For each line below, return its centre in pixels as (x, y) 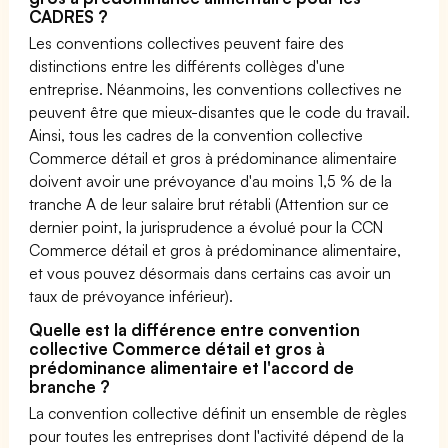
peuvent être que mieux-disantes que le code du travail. (220, 111)
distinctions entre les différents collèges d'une (187, 65)
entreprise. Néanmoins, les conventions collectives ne (216, 88)
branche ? (70, 386)
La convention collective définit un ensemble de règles (218, 412)
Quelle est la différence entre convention (195, 329)
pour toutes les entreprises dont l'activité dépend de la (217, 435)
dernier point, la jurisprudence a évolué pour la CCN (206, 226)
